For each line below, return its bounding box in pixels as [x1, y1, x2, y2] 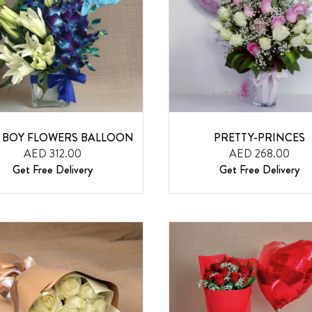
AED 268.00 [228, 146, 290, 162]
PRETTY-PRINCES [213, 130, 305, 146]
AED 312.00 [24, 146, 82, 162]
